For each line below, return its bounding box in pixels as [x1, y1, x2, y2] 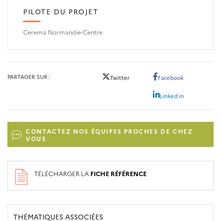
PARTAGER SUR [7, 73, 47, 81]
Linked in [160, 91, 184, 100]
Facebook [158, 74, 184, 82]
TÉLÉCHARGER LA [34, 169, 91, 178]
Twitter [110, 74, 130, 82]
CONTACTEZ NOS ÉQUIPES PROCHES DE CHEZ [26, 126, 193, 135]
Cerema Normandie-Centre [23, 27, 103, 36]
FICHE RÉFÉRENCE [90, 169, 147, 178]
